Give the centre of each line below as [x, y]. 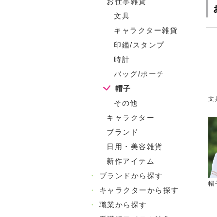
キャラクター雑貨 [146, 30]
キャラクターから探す [139, 190]
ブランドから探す [131, 176]
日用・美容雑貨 [135, 147]
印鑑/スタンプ [139, 45]
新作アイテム [131, 161]
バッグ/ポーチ [139, 74]
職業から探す [123, 205]
